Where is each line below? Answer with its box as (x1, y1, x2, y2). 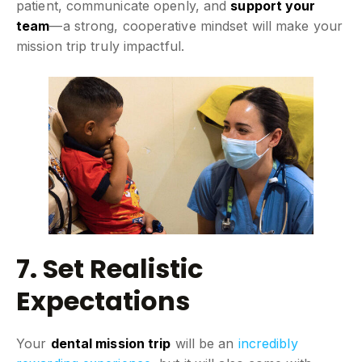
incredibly (238, 335, 298, 351)
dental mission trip (50, 335, 171, 351)
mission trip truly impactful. (16, 38, 184, 55)
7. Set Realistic (16, 250, 203, 287)
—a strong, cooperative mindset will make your (49, 18, 343, 35)
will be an (170, 335, 238, 351)
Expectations (16, 282, 190, 319)
